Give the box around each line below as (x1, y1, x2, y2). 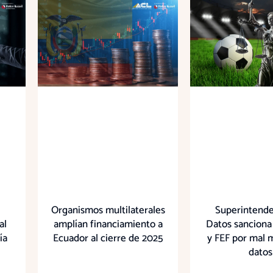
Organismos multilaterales (51, 201, 165, 219)
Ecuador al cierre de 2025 (52, 229, 163, 247)
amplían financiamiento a (53, 215, 163, 233)
